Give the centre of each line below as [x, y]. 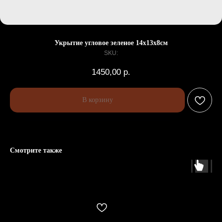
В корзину [97, 100]
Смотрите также [36, 150]
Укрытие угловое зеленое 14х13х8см [111, 43]
